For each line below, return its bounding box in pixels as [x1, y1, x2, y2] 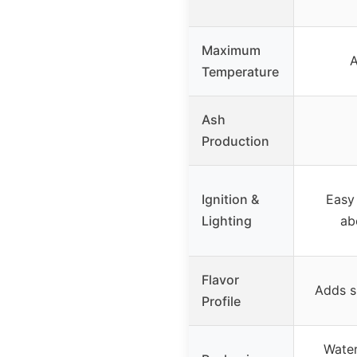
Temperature [202, 63, 279, 80]
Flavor [202, 271, 239, 288]
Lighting [202, 212, 252, 229]
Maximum [202, 41, 261, 58]
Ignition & [202, 190, 259, 207]
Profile [202, 292, 241, 309]
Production [202, 132, 269, 149]
